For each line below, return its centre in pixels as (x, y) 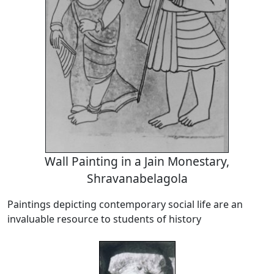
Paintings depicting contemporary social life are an (125, 205)
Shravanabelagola (137, 179)
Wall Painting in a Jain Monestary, (137, 161)
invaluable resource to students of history (104, 219)
